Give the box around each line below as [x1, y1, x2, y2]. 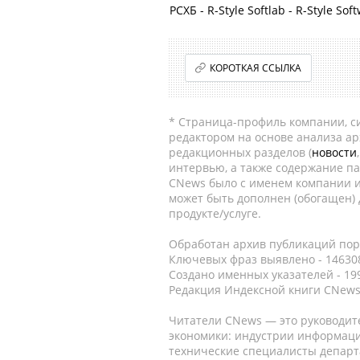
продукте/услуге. [169, 206, 261, 221]
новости [312, 145, 357, 160]
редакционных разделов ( [169, 145, 312, 160]
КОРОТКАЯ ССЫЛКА [210, 61, 302, 75]
